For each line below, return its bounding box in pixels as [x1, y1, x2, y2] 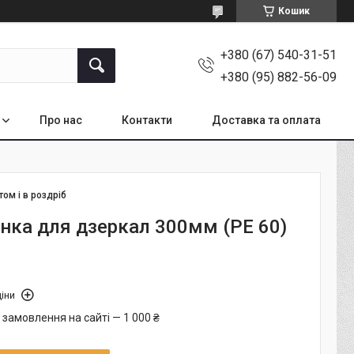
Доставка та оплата [212, 113, 321, 126]
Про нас [40, 113, 82, 126]
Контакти [122, 113, 172, 126]
